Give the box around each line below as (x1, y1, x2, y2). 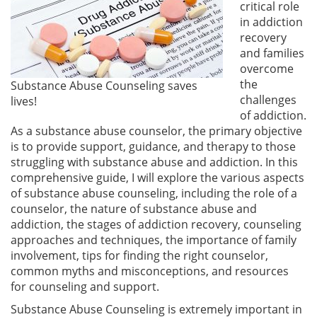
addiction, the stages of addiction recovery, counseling (11, 216, 301, 232)
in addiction (240, 13, 303, 30)
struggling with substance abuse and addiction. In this (11, 154, 298, 170)
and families (240, 45, 304, 61)
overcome (240, 60, 294, 76)
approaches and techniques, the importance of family (11, 231, 296, 248)
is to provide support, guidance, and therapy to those (11, 138, 296, 154)
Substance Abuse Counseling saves (11, 77, 197, 93)
